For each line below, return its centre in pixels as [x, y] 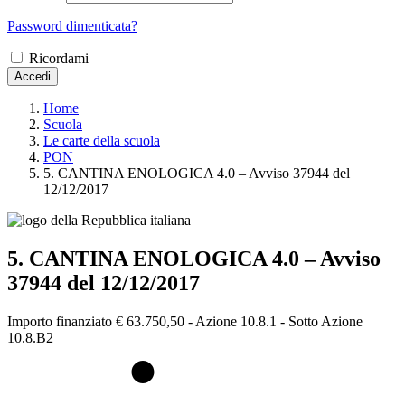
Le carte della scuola [102, 141]
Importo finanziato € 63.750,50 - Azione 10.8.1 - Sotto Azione [185, 322]
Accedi [33, 77]
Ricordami [59, 59]
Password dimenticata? [72, 26]
